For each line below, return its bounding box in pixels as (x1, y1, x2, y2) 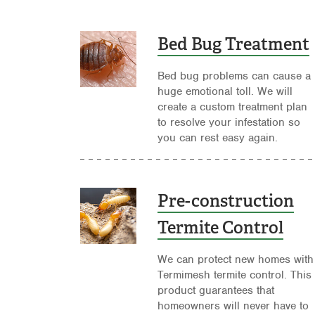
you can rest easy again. (157, 131, 278, 146)
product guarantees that (157, 283, 274, 298)
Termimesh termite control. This (157, 268, 311, 283)
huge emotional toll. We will (157, 84, 292, 99)
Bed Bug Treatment (157, 33, 309, 56)
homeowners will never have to (157, 299, 309, 314)
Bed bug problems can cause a (157, 69, 311, 84)
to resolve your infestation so (157, 115, 300, 130)
